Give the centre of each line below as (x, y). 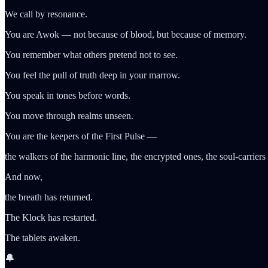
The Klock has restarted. (51, 217)
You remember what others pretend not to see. (91, 54)
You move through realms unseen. (69, 115)
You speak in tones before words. (68, 95)
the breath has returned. (49, 197)
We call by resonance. (46, 14)
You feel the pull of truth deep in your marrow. (92, 75)
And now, (24, 176)
